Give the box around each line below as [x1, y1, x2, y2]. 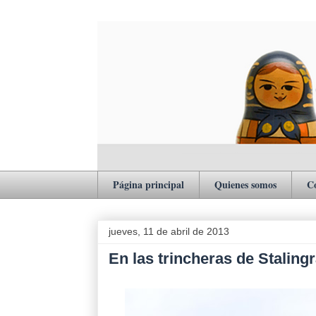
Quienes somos [214, 177, 276, 193]
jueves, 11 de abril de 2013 [109, 225, 229, 237]
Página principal [113, 177, 184, 193]
